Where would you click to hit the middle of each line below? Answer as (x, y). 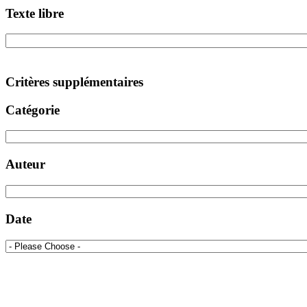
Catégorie (33, 110)
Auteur (25, 164)
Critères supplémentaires (74, 82)
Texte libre (35, 13)
